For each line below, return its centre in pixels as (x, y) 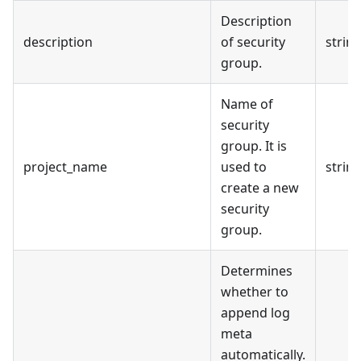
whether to (255, 291)
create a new (260, 187)
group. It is (254, 145)
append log (255, 312)
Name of (247, 104)
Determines (257, 270)
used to (244, 166)
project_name (65, 166)
